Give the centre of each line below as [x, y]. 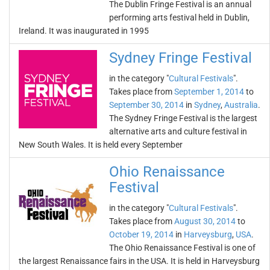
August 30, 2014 [205, 221]
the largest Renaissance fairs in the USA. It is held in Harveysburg [139, 261]
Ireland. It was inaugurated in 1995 [84, 31]
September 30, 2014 [146, 105]
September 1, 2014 [209, 92]
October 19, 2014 [141, 234]
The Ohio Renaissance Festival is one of [182, 248]
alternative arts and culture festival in [178, 131]
